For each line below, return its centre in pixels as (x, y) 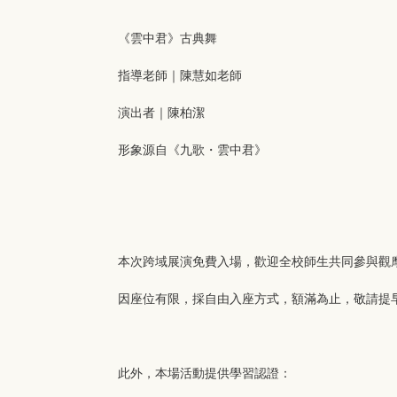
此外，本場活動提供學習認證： (205, 373)
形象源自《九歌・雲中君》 (192, 150)
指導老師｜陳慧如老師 (180, 75)
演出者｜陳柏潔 (161, 113)
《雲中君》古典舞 (167, 38)
